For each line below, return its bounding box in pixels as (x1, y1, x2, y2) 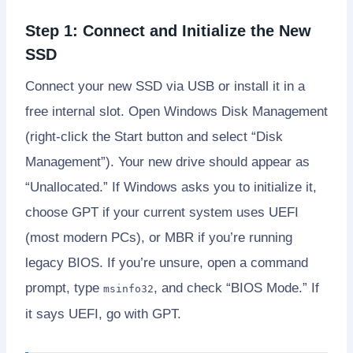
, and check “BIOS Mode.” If (154, 280, 319, 295)
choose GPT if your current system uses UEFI (25, 204, 299, 220)
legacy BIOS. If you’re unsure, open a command (25, 255, 308, 270)
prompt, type (25, 280, 103, 295)
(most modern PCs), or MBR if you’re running (25, 229, 292, 245)
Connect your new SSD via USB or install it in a (25, 78, 305, 94)
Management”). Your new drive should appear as (25, 154, 310, 169)
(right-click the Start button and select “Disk (25, 128, 283, 144)
